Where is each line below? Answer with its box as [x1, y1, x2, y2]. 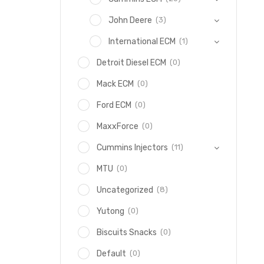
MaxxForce [97, 121, 138, 131]
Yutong [97, 206, 124, 216]
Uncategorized [97, 185, 153, 195]
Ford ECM [97, 100, 131, 110]
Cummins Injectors [97, 143, 168, 153]
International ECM [108, 37, 176, 47]
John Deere [108, 15, 152, 25]
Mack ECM [97, 79, 134, 89]
